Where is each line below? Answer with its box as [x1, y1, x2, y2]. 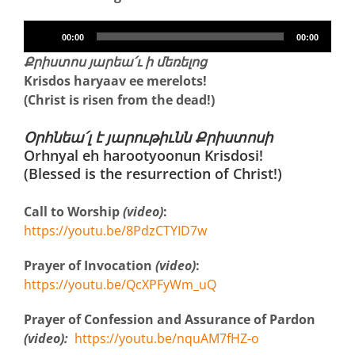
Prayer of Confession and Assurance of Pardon [24, 310, 315, 328]
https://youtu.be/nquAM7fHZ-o [74, 329, 259, 347]
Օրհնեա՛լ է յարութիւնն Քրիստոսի [24, 127, 273, 147]
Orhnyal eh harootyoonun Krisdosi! [24, 145, 263, 165]
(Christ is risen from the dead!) [24, 90, 215, 109]
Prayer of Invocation [24, 256, 155, 274]
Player [23, 39, 60, 57]
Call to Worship [24, 202, 123, 220]
